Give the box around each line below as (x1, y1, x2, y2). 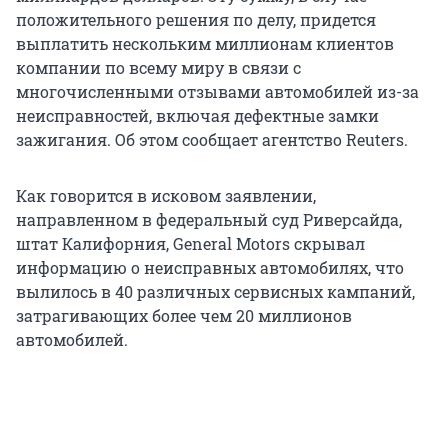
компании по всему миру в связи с (16, 57, 301, 79)
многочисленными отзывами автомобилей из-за (16, 81, 419, 103)
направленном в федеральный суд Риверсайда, (16, 209, 402, 231)
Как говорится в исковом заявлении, (16, 185, 316, 207)
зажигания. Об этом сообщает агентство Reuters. (16, 129, 408, 151)
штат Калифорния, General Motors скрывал (16, 233, 365, 255)
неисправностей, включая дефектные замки (16, 105, 379, 127)
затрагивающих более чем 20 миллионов (16, 305, 352, 327)
